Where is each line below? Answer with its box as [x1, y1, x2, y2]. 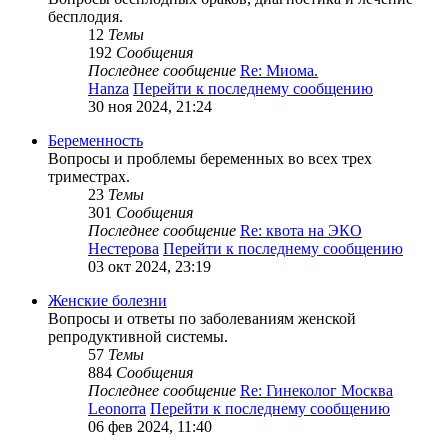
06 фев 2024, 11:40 [88, 417, 212, 435]
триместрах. [48, 167, 130, 185]
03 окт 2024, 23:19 [88, 257, 211, 275]
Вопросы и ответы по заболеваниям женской [48, 309, 356, 327]
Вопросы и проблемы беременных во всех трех [48, 149, 372, 167]
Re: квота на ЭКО [240, 221, 362, 239]
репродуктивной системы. [48, 327, 228, 345]
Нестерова [88, 239, 159, 257]
